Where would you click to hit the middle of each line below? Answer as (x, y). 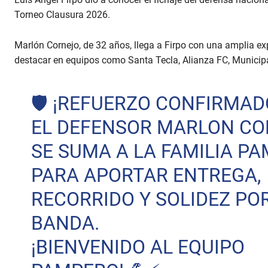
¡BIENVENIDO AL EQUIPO (138, 247)
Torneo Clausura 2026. (62, 15)
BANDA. (65, 223)
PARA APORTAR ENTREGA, (146, 176)
